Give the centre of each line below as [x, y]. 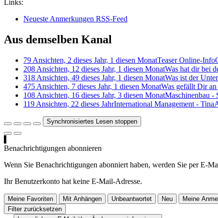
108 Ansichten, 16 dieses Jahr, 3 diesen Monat [94, 95]
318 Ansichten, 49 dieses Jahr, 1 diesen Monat [94, 77]
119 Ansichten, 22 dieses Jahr [69, 104]
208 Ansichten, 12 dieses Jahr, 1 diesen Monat [94, 69]
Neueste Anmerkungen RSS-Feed [75, 18]
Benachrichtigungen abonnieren [53, 148]
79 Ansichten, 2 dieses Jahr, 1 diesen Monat [90, 60]
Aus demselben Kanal [58, 39]
